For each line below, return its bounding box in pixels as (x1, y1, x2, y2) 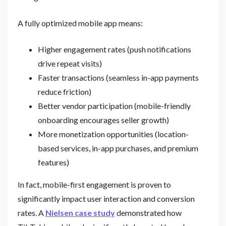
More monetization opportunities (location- (37, 129, 189, 139)
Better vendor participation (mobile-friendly (37, 100, 191, 110)
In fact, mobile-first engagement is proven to (17, 179, 171, 189)
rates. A (17, 207, 45, 217)
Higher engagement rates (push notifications (37, 44, 191, 54)
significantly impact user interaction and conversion (17, 193, 195, 203)
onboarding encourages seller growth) (37, 115, 169, 125)
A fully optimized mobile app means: (17, 18, 143, 28)
